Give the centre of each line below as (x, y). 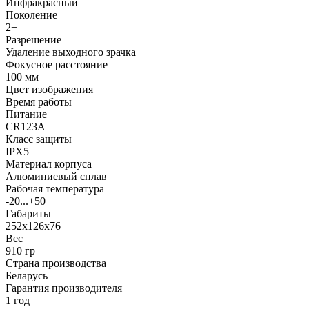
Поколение (31, 14)
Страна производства (56, 263)
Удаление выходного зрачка (71, 52)
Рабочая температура (55, 188)
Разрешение (33, 39)
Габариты (28, 213)
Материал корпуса (49, 163)
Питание (26, 114)
